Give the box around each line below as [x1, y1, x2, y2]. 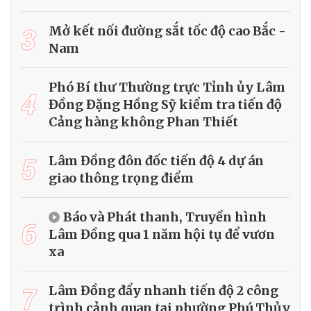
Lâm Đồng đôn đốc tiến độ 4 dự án [49, 152, 264, 169]
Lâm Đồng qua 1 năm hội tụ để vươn [49, 226, 275, 242]
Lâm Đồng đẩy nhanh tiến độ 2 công [49, 282, 278, 299]
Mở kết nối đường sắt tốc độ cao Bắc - [49, 22, 286, 39]
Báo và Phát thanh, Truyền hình [63, 208, 267, 225]
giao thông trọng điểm [49, 169, 194, 186]
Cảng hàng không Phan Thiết [49, 113, 238, 130]
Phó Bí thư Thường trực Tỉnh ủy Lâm [49, 78, 285, 95]
